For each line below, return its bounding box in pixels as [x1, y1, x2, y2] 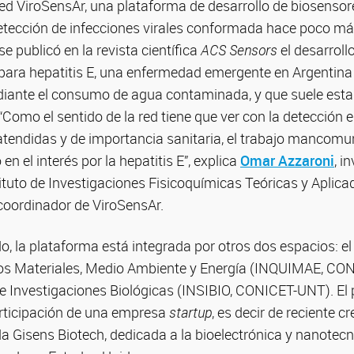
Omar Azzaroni [240, 151, 334, 170]
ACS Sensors [201, 40, 277, 59]
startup [169, 303, 212, 322]
